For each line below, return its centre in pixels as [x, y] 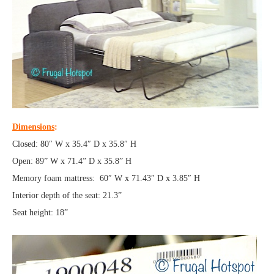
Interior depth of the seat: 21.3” [67, 196]
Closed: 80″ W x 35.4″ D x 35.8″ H [74, 144]
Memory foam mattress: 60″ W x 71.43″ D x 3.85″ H [106, 179]
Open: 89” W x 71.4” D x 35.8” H [72, 161]
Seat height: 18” [40, 213]
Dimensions [33, 127]
